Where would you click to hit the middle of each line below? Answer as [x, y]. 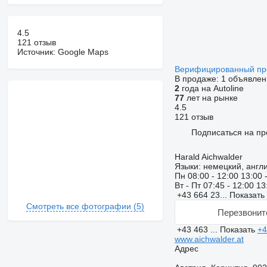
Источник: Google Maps [63, 52]
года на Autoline [211, 89]
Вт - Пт [189, 186]
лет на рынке [211, 98]
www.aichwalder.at [209, 239]
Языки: [187, 167]
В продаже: [198, 79]
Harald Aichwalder [208, 157]
